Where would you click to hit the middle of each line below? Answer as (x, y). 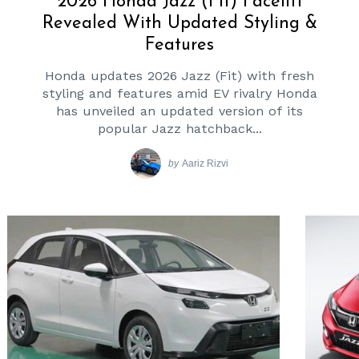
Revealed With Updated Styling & (179, 24)
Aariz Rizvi (206, 163)
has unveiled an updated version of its (179, 111)
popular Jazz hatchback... (179, 128)
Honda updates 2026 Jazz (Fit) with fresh (179, 75)
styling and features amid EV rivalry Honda (179, 93)
